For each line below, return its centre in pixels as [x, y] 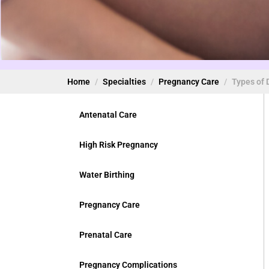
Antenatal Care [108, 114]
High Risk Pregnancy [119, 144]
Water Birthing [107, 174]
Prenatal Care [106, 234]
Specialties [124, 81]
